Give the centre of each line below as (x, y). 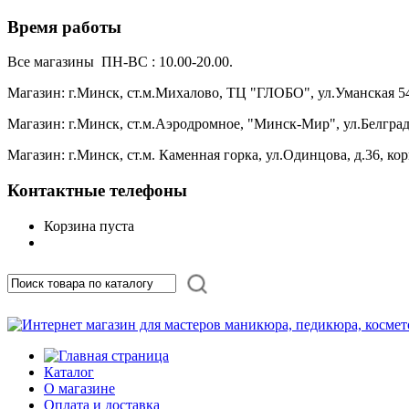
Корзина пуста (89, 225)
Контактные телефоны (97, 191)
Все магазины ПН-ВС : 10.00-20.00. (122, 62)
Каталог (69, 372)
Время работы (64, 26)
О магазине (79, 388)
